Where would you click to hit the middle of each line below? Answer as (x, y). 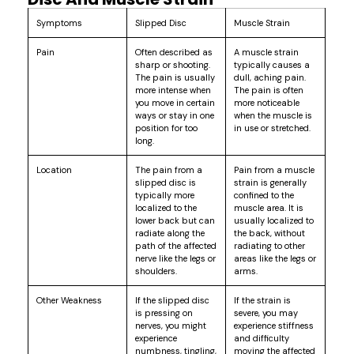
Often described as (174, 52)
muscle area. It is (269, 207)
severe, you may (266, 313)
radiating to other (270, 245)
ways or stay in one (175, 115)
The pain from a (169, 169)
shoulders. (156, 271)
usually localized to (274, 220)
